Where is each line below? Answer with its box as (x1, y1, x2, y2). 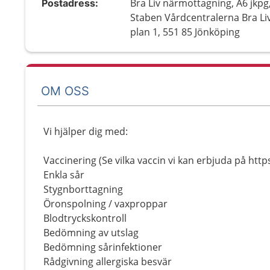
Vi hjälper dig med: (43, 125, 128, 138)
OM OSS (41, 83, 89, 98)
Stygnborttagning (43, 183, 123, 196)
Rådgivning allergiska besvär (43, 255, 172, 268)
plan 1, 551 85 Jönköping (130, 25, 240, 39)
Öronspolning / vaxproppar (43, 197, 168, 210)
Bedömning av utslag (43, 226, 139, 239)
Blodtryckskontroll (43, 212, 127, 225)
